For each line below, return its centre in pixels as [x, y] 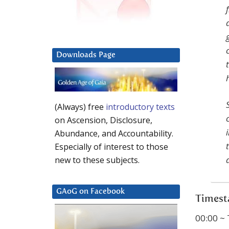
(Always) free [80, 107]
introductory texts [140, 107]
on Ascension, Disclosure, [104, 120]
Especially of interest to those [111, 147]
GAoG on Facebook [90, 192]
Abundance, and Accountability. [114, 134]
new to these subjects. [97, 160]
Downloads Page [86, 55]
